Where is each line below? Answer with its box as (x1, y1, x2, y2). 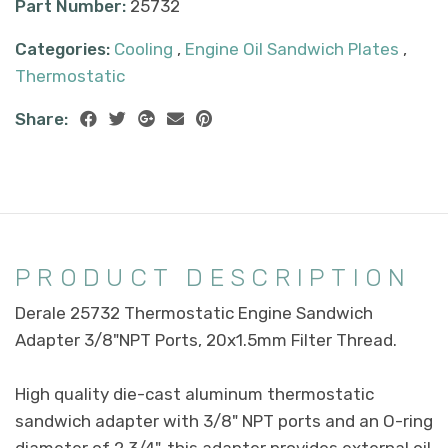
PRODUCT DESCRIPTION (15, 261, 412, 292)
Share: (15, 108, 68, 129)
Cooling (114, 38, 173, 59)
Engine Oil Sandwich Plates (185, 38, 399, 59)
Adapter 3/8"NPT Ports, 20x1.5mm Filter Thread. (15, 329, 397, 350)
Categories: (15, 38, 110, 59)
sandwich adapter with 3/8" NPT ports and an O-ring (15, 410, 433, 431)
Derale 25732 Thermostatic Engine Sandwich (15, 302, 373, 323)
